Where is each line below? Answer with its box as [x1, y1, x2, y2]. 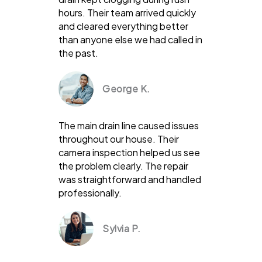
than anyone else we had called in [58, 33, 202, 46]
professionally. [58, 186, 122, 199]
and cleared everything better [58, 19, 188, 32]
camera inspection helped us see [58, 146, 200, 158]
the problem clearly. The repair [58, 159, 188, 172]
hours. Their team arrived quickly [58, 6, 196, 19]
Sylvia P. [102, 222, 141, 235]
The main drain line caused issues [58, 119, 199, 132]
